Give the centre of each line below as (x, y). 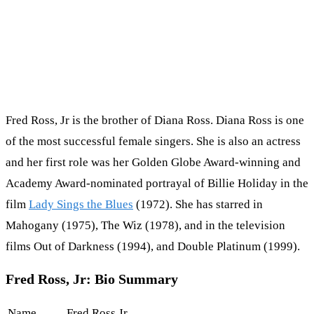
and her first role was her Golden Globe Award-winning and (153, 163)
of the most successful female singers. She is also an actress (153, 142)
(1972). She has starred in (198, 205)
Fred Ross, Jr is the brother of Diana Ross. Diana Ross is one (155, 121)
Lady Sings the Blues (81, 205)
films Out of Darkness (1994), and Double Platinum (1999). (153, 247)
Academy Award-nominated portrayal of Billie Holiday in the (157, 184)
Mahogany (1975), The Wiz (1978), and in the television (145, 226)
